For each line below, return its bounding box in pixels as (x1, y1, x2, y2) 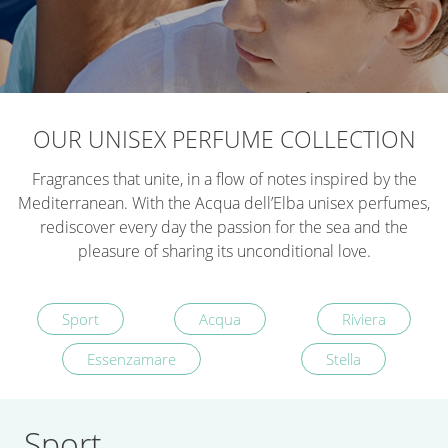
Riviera (341, 308, 386, 329)
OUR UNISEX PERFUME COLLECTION (32, 123, 416, 155)
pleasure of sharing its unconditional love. (77, 239, 371, 262)
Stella (326, 348, 361, 369)
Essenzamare (87, 348, 176, 369)
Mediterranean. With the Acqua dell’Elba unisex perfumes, (18, 191, 430, 214)
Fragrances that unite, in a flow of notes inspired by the (31, 167, 417, 190)
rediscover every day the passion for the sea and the (40, 215, 408, 238)
